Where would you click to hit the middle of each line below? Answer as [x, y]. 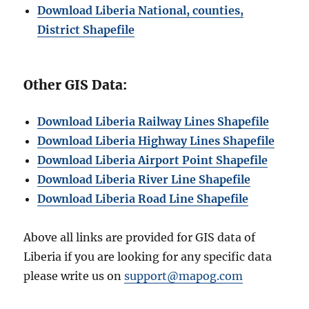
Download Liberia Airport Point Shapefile [153, 160]
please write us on [74, 276]
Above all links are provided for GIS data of [140, 237]
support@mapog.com [184, 276]
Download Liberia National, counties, [141, 10]
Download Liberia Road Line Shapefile [143, 198]
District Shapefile [86, 29]
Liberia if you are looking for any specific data [148, 256]
